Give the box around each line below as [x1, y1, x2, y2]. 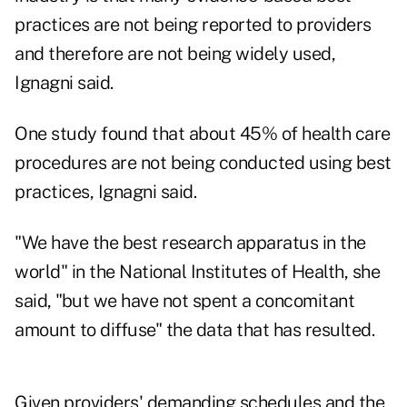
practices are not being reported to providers [15, 14, 372, 36]
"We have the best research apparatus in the [15, 232, 366, 254]
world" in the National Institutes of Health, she [15, 261, 380, 283]
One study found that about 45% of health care [15, 123, 391, 145]
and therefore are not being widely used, [15, 43, 335, 65]
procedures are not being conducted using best [15, 152, 392, 174]
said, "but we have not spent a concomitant [15, 290, 354, 313]
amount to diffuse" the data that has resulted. [15, 319, 374, 342]
